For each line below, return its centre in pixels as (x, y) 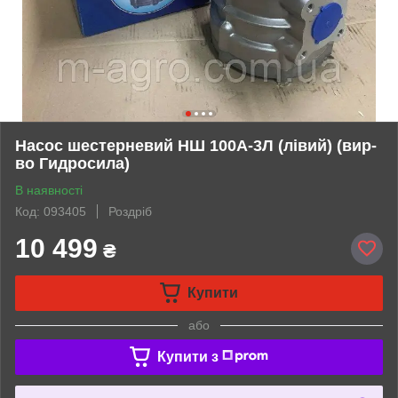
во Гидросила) (72, 163)
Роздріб (130, 211)
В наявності (49, 190)
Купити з (187, 356)
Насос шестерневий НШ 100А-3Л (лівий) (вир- (196, 145)
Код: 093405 (51, 211)
